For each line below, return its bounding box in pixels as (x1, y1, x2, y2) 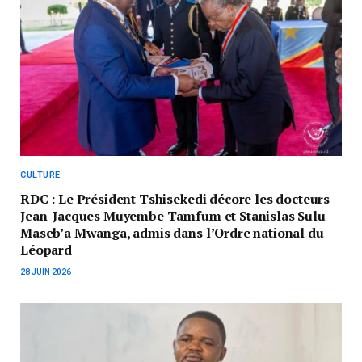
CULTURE (20, 170, 61, 181)
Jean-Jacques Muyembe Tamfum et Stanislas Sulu (20, 207, 326, 225)
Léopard (20, 241, 72, 259)
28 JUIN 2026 (20, 267, 71, 277)
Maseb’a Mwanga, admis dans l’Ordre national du (20, 224, 324, 242)
